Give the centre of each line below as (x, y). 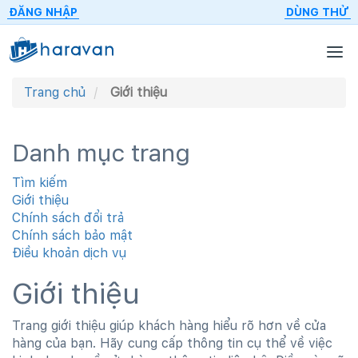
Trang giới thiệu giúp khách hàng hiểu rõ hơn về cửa (169, 326)
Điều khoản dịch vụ (69, 253)
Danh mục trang (101, 153)
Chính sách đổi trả (68, 218)
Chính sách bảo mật (72, 235)
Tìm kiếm (40, 183)
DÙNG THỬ (318, 12)
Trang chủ (55, 92)
